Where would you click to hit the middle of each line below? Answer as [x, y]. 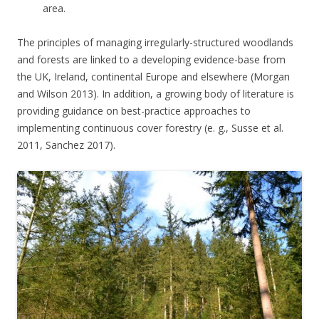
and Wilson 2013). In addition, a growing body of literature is [156, 93]
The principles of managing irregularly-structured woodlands [155, 42]
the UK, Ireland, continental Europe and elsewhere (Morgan [153, 76]
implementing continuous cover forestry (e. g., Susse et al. [150, 127]
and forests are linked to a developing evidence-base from [151, 59]
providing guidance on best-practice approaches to [134, 110]
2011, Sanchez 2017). [66, 145]
